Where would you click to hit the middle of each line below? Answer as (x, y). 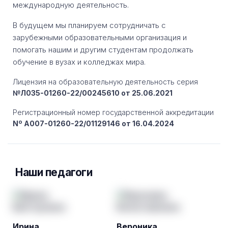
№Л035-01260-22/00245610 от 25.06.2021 (93, 93)
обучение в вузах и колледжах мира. (79, 62)
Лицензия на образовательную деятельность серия (105, 82)
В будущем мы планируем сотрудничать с (89, 25)
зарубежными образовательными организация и (100, 38)
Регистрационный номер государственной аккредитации (113, 112)
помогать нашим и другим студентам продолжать (103, 50)
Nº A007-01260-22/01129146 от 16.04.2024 (93, 124)
